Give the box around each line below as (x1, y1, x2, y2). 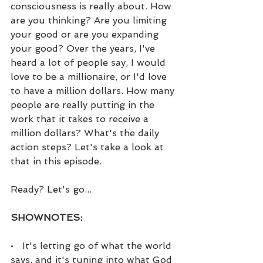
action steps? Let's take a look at (11, 141, 167, 153)
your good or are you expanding (11, 28, 161, 40)
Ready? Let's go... (11, 183, 92, 195)
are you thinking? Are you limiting (11, 14, 170, 26)
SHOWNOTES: (11, 211, 82, 223)
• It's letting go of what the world (11, 240, 174, 251)
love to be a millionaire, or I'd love (11, 70, 170, 82)
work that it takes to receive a (11, 113, 151, 124)
